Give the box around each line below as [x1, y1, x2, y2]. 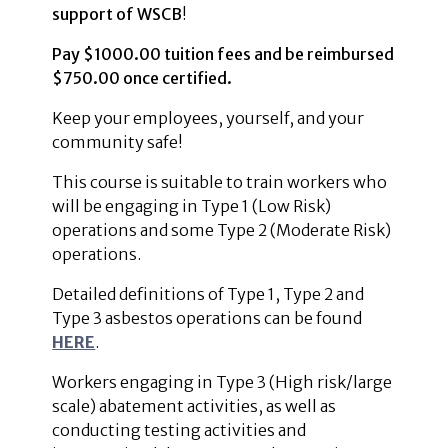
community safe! [52, 131, 184, 152]
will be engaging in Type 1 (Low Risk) [52, 195, 332, 216]
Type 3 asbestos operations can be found [52, 307, 363, 328]
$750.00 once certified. [52, 67, 239, 88]
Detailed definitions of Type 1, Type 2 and [52, 283, 365, 304]
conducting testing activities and [52, 419, 307, 440]
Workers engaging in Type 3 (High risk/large [52, 371, 393, 392]
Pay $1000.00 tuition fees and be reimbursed [52, 43, 395, 64]
